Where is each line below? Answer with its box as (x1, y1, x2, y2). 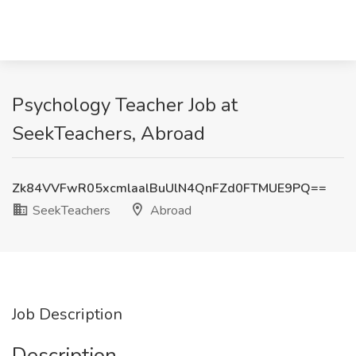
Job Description (12, 304, 122, 325)
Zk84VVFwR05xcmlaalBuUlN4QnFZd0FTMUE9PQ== (12, 180, 327, 197)
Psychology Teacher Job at (12, 92, 238, 118)
